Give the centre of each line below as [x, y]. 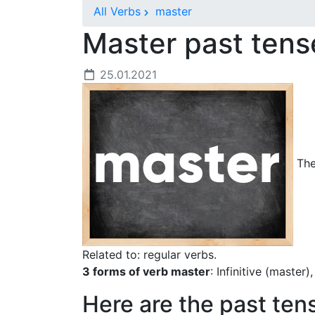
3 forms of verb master [146, 271]
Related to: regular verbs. [149, 255]
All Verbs [117, 11]
